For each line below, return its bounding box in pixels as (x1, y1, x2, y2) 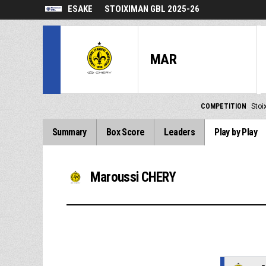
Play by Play (214, 126, 258, 138)
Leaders (164, 126, 195, 138)
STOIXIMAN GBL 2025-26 (104, 4, 199, 14)
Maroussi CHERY (90, 169, 176, 185)
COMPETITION (201, 102, 246, 110)
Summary (52, 126, 87, 138)
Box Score (106, 126, 145, 138)
